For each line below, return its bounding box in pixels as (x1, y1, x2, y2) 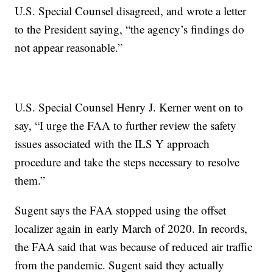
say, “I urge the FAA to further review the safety (15, 118, 237, 133)
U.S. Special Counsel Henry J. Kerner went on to (15, 99, 244, 115)
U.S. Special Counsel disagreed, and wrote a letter (15, 3, 247, 19)
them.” (15, 172, 46, 188)
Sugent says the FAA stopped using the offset (15, 202, 227, 218)
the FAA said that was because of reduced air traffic (15, 239, 253, 255)
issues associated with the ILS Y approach (15, 136, 210, 152)
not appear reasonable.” (15, 40, 123, 55)
